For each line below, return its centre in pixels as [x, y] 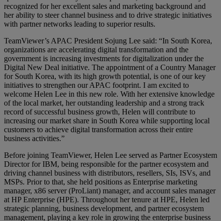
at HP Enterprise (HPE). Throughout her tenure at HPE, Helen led [107, 199]
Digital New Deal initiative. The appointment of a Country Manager [110, 67]
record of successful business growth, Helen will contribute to [100, 111]
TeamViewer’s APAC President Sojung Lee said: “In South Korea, [108, 40]
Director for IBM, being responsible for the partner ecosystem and [106, 164]
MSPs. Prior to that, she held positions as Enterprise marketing [101, 182]
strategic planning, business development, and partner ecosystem [104, 208]
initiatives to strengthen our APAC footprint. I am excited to [96, 85]
